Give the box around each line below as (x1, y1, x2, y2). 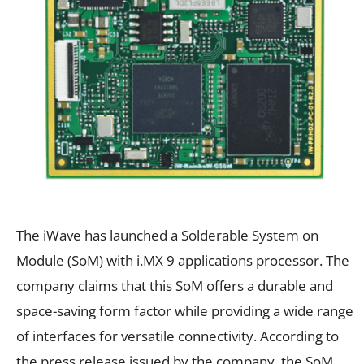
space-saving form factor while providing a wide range (16, 301, 353, 320)
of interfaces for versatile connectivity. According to (16, 326, 339, 345)
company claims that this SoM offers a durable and (16, 275, 333, 295)
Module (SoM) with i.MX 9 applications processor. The (16, 250, 349, 270)
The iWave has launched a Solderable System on (16, 225, 318, 245)
